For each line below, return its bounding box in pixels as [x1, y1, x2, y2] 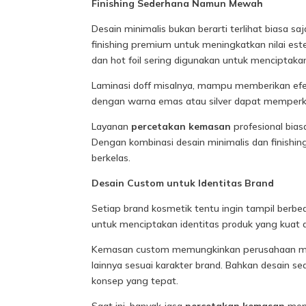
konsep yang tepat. [92, 275, 179, 288]
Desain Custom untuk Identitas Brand [92, 177, 275, 190]
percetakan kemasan [131, 120, 232, 133]
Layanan [92, 120, 132, 133]
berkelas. [92, 152, 131, 165]
